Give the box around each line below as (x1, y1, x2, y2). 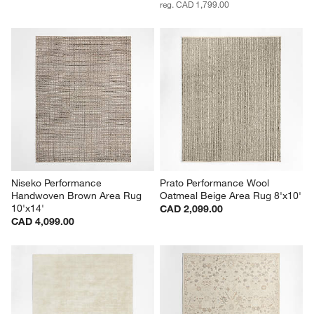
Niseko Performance (11, 176, 105, 189)
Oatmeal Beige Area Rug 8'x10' (160, 189, 301, 202)
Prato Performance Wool (160, 176, 272, 189)
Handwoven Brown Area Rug (11, 189, 145, 202)
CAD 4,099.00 (11, 214, 75, 228)
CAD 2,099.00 (160, 202, 223, 215)
